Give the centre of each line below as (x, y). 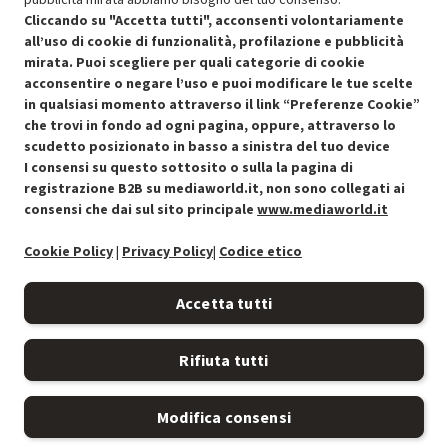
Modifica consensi (224, 417)
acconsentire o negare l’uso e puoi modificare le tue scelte (218, 83)
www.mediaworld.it (322, 209)
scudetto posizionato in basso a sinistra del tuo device (207, 146)
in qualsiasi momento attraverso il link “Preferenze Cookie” (222, 104)
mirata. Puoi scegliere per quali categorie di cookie (194, 62)
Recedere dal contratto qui (331, 185)
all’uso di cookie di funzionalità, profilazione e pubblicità (214, 41)
